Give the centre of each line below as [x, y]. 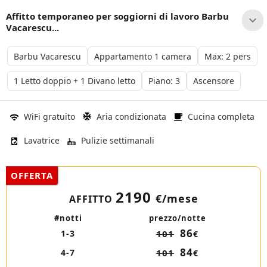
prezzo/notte [177, 218]
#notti [68, 218]
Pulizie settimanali [118, 140]
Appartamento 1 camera [143, 56]
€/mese [177, 198]
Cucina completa [221, 116]
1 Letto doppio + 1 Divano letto [74, 81]
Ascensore [214, 81]
